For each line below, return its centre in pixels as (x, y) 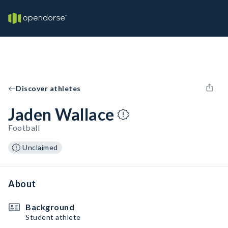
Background (50, 207)
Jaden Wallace (61, 114)
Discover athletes (48, 88)
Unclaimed (40, 147)
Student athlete (53, 217)
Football (24, 127)
